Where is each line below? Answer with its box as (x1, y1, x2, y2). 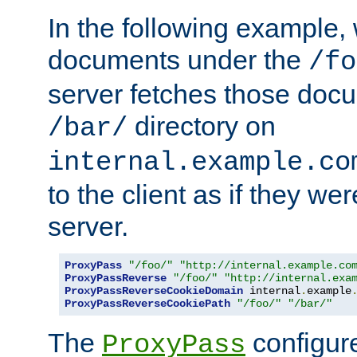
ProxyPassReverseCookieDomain (65, 284, 243, 297)
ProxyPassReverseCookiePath (65, 296, 230, 310)
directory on (127, 110, 276, 141)
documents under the (48, 44, 308, 75)
